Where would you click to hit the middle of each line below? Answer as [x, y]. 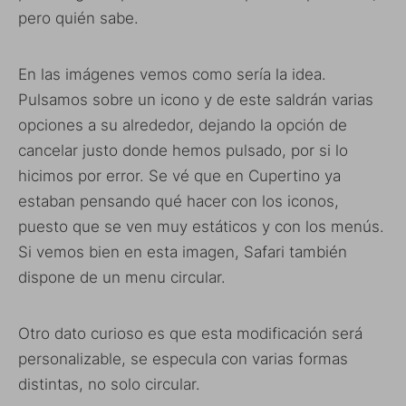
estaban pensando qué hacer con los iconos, [179, 201]
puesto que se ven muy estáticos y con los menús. [201, 226]
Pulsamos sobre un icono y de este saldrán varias [196, 99]
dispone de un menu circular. [122, 277]
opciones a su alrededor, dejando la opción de [183, 125]
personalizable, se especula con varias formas [183, 358]
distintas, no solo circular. [109, 384]
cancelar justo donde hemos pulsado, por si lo [183, 150]
